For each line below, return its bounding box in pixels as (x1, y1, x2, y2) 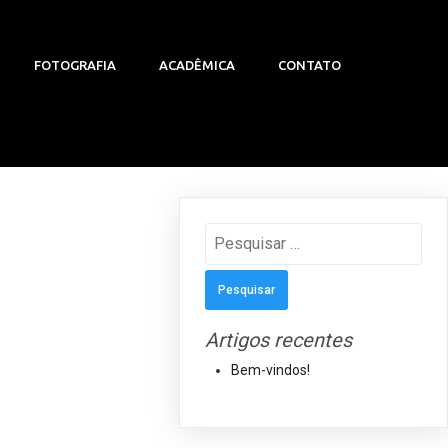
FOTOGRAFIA (34, 57, 117, 72)
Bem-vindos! (231, 361, 311, 378)
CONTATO (278, 57, 342, 72)
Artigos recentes (205, 327, 353, 352)
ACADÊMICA (159, 57, 236, 72)
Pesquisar (204, 223, 262, 238)
